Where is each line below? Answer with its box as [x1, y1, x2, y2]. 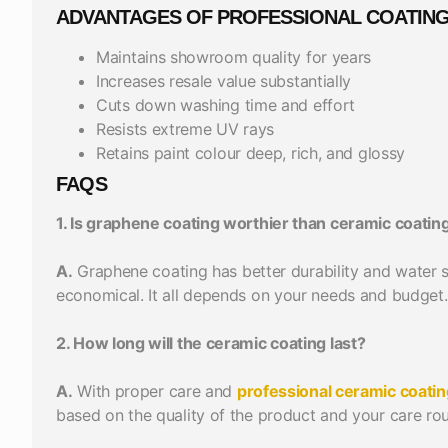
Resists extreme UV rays [96, 118, 275, 139]
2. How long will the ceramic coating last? [56, 332, 366, 353]
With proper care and [72, 380, 237, 401]
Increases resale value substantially [96, 70, 352, 91]
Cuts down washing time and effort [96, 94, 356, 115]
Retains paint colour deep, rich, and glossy [96, 142, 406, 163]
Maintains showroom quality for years [96, 46, 372, 67]
